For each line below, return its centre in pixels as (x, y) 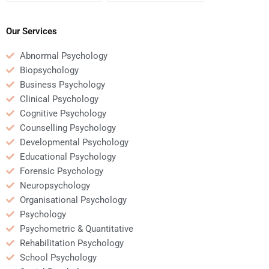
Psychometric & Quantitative (76, 228)
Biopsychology (49, 70)
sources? (129, 30)
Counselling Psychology (68, 128)
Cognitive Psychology (63, 113)
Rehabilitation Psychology (71, 243)
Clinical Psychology (59, 99)
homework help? (42, 18)
